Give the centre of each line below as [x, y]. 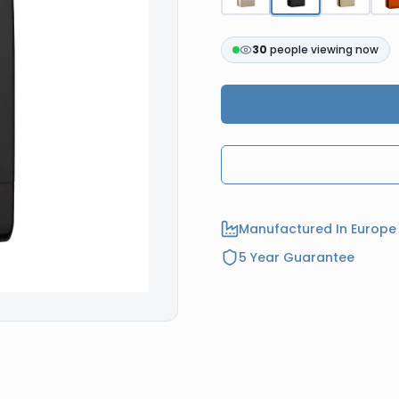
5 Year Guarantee [297, 257]
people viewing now [323, 49]
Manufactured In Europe [318, 229]
